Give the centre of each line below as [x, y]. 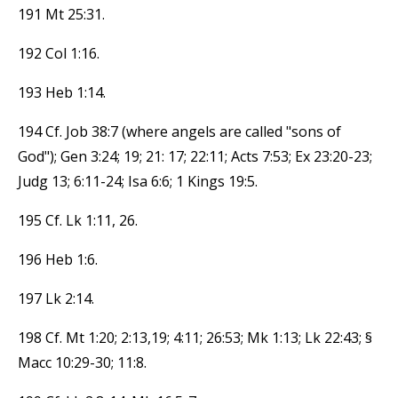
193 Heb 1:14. [62, 92]
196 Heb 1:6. [58, 259]
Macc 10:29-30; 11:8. [82, 362]
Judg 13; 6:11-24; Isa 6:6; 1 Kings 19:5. [138, 181]
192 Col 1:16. [59, 53]
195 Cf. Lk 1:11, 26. [78, 220]
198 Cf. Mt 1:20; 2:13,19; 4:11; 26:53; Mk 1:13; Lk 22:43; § [195, 337]
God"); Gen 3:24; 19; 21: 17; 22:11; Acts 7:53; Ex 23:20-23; [195, 156]
